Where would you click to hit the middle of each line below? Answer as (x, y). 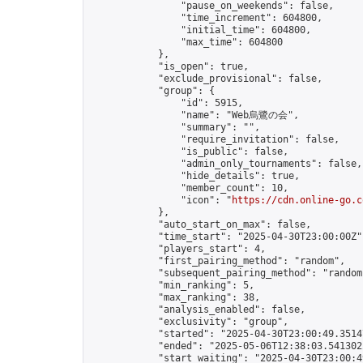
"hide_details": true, (195, 176)
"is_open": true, (169, 66)
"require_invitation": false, (215, 139)
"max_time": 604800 (186, 42)
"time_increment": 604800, (206, 18)
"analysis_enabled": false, (198, 310)
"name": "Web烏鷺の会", (194, 115)
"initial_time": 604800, (201, 30)
